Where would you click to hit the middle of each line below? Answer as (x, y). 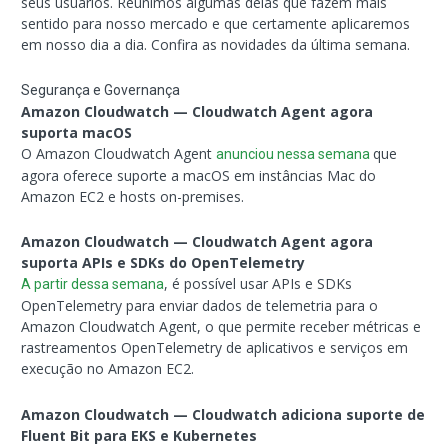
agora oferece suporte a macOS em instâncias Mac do (199, 175)
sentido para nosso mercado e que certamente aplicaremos (216, 24)
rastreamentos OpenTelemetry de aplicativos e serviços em (215, 348)
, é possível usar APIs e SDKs (258, 284)
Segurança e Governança (101, 89)
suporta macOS (77, 132)
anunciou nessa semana (295, 153)
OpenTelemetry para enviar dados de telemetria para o (200, 306)
